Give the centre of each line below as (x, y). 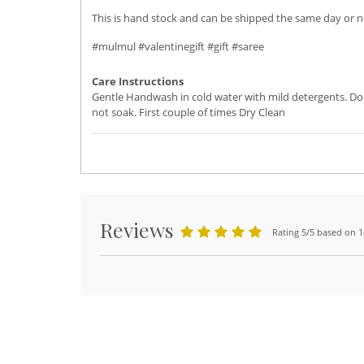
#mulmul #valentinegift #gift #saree (178, 47)
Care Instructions (138, 82)
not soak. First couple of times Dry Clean (188, 113)
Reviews (137, 230)
